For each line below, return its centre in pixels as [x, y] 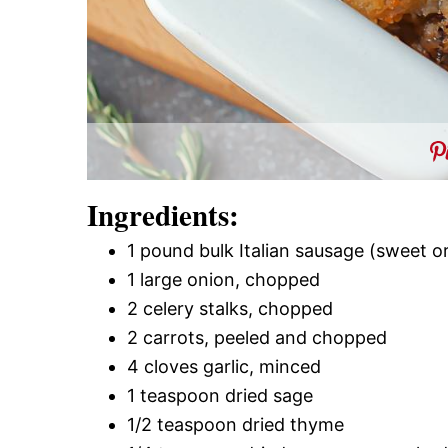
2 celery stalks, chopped [230, 308]
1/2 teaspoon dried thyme [235, 424]
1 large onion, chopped [223, 279]
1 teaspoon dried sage [220, 395]
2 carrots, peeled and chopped [257, 337]
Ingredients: [163, 214]
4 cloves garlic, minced [224, 366]
